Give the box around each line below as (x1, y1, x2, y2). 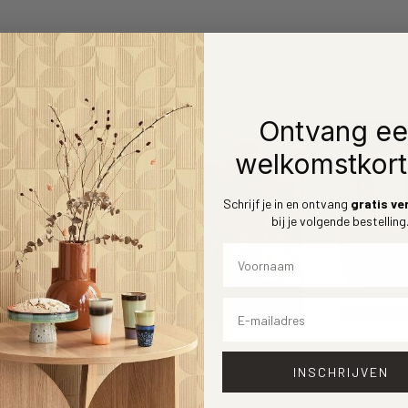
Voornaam (221, 241, 283, 258)
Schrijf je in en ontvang (222, 196, 351, 212)
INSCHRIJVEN (292, 363, 389, 380)
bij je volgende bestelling (271, 213, 406, 229)
